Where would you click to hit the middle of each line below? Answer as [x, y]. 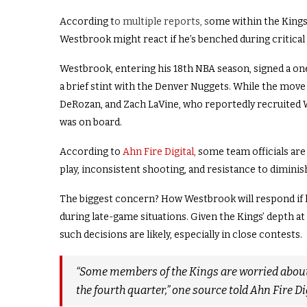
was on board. [91, 123]
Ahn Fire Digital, [159, 152]
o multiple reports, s [162, 22]
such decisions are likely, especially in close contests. [181, 235]
